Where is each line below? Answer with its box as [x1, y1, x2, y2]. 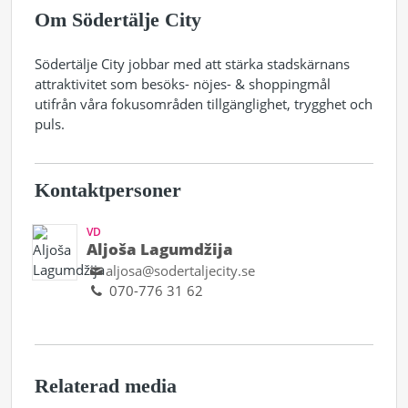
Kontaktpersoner [35, 178, 181, 201]
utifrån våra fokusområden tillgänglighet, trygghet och [35, 94, 372, 113]
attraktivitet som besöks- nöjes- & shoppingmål [35, 74, 331, 93]
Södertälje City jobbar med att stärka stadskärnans [35, 54, 350, 73]
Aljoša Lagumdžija [87, 238, 233, 260]
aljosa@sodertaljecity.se [106, 260, 255, 280]
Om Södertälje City [35, 8, 201, 31]
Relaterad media [35, 374, 177, 397]
